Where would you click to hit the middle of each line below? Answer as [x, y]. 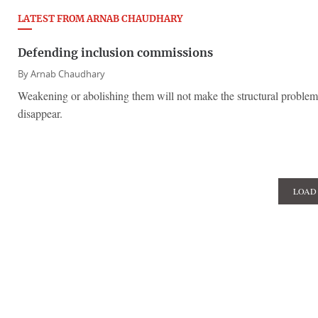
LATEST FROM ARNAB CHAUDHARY [100, 20]
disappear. [40, 113]
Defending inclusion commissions [115, 53]
